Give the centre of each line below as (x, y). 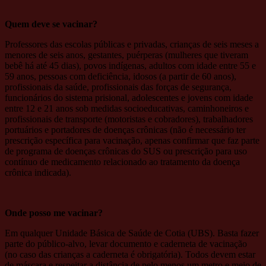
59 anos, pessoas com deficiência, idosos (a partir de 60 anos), (121, 76)
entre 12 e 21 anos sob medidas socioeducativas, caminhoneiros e (127, 108)
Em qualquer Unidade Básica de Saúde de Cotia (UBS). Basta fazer (132, 233)
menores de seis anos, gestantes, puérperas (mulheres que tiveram (126, 55)
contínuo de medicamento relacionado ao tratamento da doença (122, 161)
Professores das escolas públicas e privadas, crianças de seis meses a (132, 44)
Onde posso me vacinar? (54, 213)
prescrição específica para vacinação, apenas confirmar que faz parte (132, 140)
